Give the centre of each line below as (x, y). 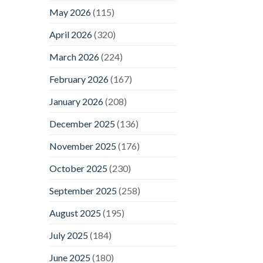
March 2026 (74, 56)
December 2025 (82, 123)
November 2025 (82, 146)
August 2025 (75, 213)
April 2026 (70, 34)
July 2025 (68, 235)
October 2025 (78, 168)
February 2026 (79, 79)
